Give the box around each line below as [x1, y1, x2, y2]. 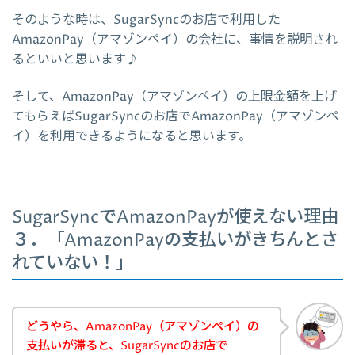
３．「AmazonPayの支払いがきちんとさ [12, 228, 338, 254]
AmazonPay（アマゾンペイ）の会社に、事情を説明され [12, 30, 338, 48]
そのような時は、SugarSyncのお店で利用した [12, 10, 281, 29]
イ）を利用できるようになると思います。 [12, 127, 251, 145]
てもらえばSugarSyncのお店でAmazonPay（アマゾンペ [12, 107, 339, 125]
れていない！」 [12, 251, 133, 277]
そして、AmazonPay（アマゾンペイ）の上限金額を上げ [12, 87, 337, 105]
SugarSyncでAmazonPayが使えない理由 [12, 205, 338, 231]
